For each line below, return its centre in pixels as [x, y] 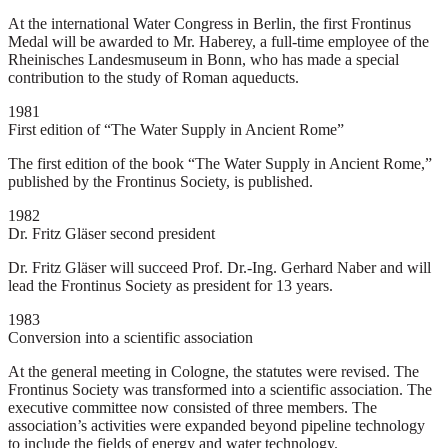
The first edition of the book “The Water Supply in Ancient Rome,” [220, 164]
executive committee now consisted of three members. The [192, 408]
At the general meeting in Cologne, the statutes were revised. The [213, 372]
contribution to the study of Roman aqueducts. [153, 78]
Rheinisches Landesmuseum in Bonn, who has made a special [203, 60]
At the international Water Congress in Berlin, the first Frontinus [209, 24]
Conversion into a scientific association [130, 338]
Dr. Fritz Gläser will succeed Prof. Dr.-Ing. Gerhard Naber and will [219, 268]
